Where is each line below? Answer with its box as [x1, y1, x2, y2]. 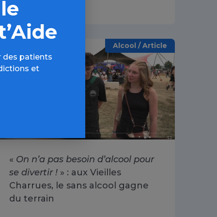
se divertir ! [9, 167, 58, 178]
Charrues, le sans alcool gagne [9, 180, 149, 191]
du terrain [9, 193, 54, 204]
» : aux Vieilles [58, 167, 121, 178]
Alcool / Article [113, 41, 167, 50]
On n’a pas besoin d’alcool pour [16, 154, 154, 165]
